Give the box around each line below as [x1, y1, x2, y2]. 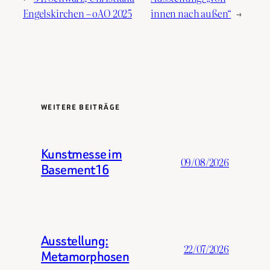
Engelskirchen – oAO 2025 [23, 6, 133, 21]
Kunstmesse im [41, 145, 122, 164]
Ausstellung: [41, 231, 108, 251]
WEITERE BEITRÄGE [41, 102, 121, 113]
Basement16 [41, 160, 109, 180]
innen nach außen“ [151, 6, 231, 21]
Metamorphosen [41, 247, 130, 266]
